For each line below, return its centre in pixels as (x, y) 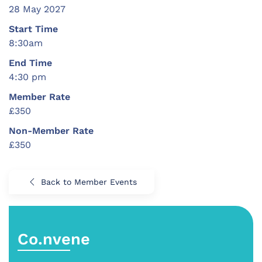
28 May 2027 (37, 9)
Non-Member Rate (51, 131)
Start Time (33, 29)
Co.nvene (54, 239)
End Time (30, 63)
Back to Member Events (89, 182)
